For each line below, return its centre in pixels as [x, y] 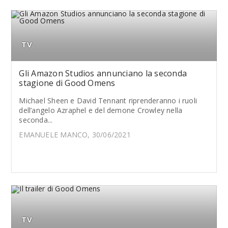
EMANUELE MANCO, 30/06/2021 [75, 135]
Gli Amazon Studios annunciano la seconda [103, 73]
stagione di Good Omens [67, 83]
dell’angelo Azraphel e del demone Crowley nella [101, 110]
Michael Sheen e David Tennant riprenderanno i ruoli [108, 101]
